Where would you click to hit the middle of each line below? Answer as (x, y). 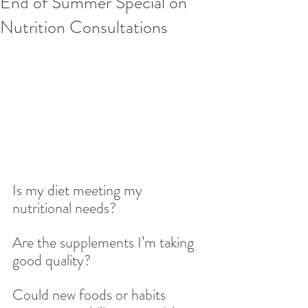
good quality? (52, 260)
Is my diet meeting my (79, 190)
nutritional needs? (64, 208)
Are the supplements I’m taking (105, 242)
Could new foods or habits (91, 295)
